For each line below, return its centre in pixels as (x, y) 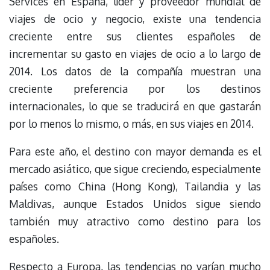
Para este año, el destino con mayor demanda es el (135, 151)
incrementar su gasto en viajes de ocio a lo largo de (135, 53)
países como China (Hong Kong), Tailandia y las (135, 186)
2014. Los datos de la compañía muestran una (135, 71)
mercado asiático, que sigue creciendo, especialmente (135, 168)
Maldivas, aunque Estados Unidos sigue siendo (135, 203)
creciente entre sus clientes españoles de (135, 36)
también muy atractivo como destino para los (135, 221)
